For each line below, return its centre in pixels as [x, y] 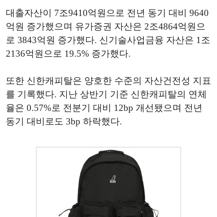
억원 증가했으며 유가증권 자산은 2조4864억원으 [106, 27]
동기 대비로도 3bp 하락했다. [64, 122]
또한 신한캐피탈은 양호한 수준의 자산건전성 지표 [108, 81]
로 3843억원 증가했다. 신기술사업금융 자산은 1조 [108, 40]
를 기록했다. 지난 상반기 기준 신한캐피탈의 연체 [106, 94]
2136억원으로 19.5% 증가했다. [68, 54]
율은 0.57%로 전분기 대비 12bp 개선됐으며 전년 [104, 108]
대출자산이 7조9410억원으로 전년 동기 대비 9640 [107, 13]
